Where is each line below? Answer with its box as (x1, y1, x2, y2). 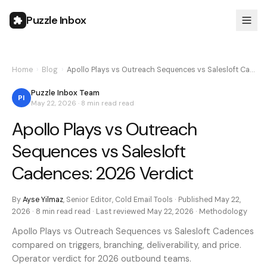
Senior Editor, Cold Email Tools (66, 195, 173, 204)
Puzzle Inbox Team (31, 88, 100, 98)
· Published (173, 195, 215, 204)
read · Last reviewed (73, 207, 147, 216)
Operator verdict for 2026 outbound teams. (12, 253, 191, 264)
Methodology (199, 207, 247, 216)
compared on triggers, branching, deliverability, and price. (12, 240, 241, 250)
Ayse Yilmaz (23, 195, 63, 204)
